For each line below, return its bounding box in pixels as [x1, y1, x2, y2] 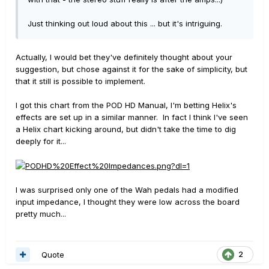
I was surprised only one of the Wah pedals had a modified [16, 185, 238, 195]
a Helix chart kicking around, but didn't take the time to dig [16, 124, 236, 134]
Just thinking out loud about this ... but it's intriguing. [28, 18, 222, 28]
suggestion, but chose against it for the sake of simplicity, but [16, 64, 247, 74]
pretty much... [16, 209, 66, 219]
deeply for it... [16, 136, 66, 146]
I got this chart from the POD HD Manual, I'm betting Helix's [16, 100, 237, 110]
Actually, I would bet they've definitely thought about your [16, 52, 232, 62]
